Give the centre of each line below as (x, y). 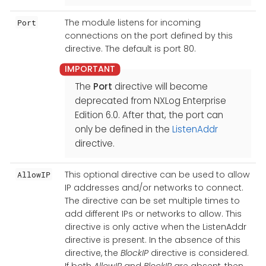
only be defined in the (123, 129)
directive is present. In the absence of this (152, 240)
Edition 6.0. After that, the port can (149, 115)
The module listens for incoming (132, 22)
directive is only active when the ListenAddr (155, 227)
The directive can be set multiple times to (152, 200)
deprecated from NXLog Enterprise (150, 100)
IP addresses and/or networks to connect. (154, 187)
